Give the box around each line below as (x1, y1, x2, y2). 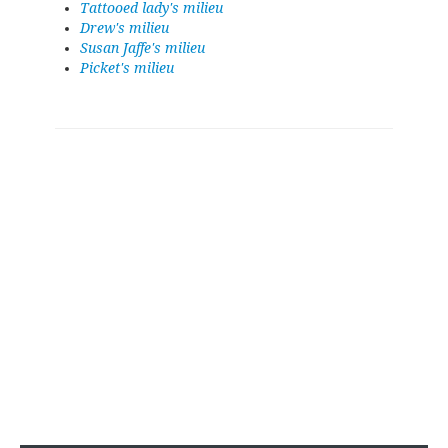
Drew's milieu (80, 20, 169, 36)
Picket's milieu (80, 60, 174, 76)
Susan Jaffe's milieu (80, 40, 205, 56)
